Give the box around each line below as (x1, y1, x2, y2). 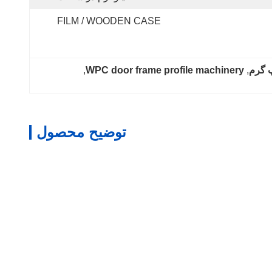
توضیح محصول (36, 124, 126, 140)
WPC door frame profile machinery (86, 65, 244, 75)
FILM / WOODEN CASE (57, 16, 161, 26)
